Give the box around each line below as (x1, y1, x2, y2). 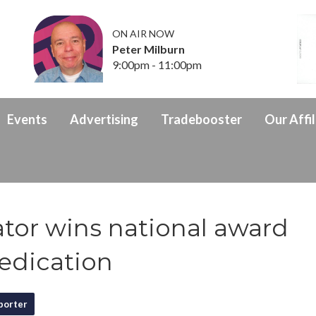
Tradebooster (161, 111, 242, 127)
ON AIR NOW (112, 27, 175, 39)
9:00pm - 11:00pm (112, 57, 202, 71)
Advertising (70, 111, 138, 127)
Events (7, 111, 47, 127)
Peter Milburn (112, 42, 186, 56)
